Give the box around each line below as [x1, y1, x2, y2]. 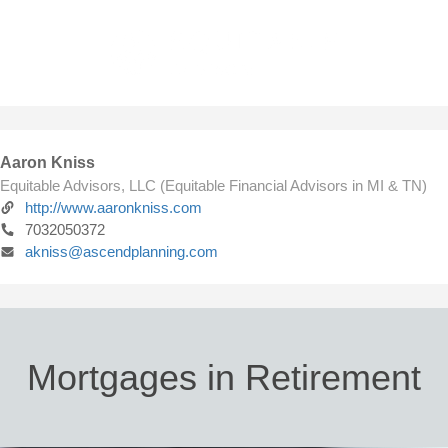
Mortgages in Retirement [27, 357, 421, 398]
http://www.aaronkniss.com [25, 199, 202, 216]
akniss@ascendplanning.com [25, 243, 218, 260]
